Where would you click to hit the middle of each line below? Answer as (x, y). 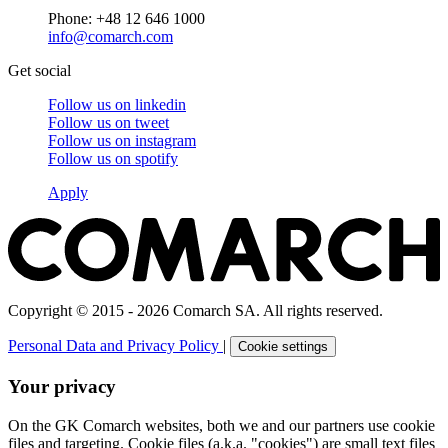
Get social (39, 70)
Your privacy (62, 387)
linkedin (160, 104)
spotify (156, 158)
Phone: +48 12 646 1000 (126, 18)
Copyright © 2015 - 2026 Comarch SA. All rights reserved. (195, 311)
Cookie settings (283, 347)
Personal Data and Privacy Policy (115, 346)
